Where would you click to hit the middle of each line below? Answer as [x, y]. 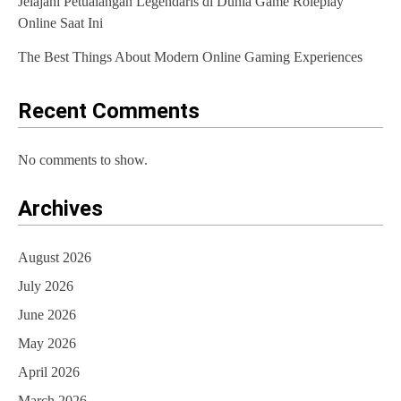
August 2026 [55, 258]
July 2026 [46, 286]
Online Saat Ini [60, 23]
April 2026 [49, 372]
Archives [60, 209]
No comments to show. [83, 160]
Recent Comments [109, 111]
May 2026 [47, 344]
